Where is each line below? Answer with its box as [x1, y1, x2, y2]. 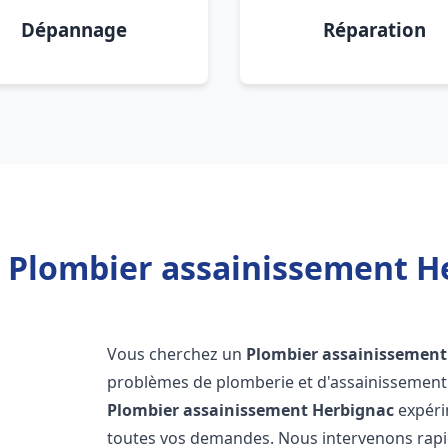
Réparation [322, 17, 426, 42]
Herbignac [312, 399, 395, 421]
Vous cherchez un [107, 343, 247, 365]
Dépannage [21, 17, 127, 42]
